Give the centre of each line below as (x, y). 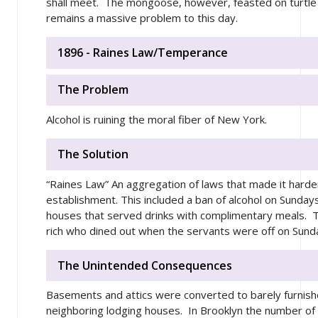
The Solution (93, 154)
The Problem (93, 90)
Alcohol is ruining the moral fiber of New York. (157, 120)
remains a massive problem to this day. (142, 18)
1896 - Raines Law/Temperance (143, 52)
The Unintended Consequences (145, 265)
